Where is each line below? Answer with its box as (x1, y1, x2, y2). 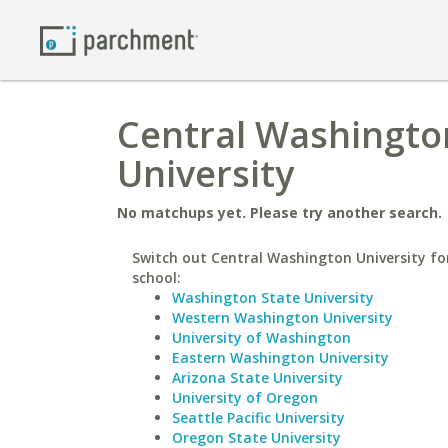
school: (132, 268, 181, 287)
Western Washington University (172, 308, 393, 327)
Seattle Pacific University (172, 408, 345, 427)
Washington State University (172, 288, 374, 307)
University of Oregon (172, 388, 318, 407)
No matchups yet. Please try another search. (117, 203, 442, 222)
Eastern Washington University (172, 348, 389, 367)
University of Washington (172, 328, 351, 347)
